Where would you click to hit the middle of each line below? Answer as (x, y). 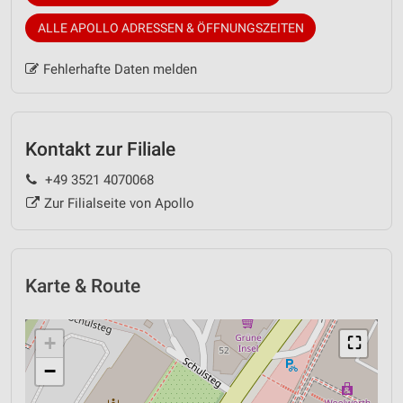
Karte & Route (83, 287)
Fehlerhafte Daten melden (120, 69)
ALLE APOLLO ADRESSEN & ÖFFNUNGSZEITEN (170, 27)
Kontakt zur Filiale (100, 149)
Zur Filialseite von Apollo (119, 204)
